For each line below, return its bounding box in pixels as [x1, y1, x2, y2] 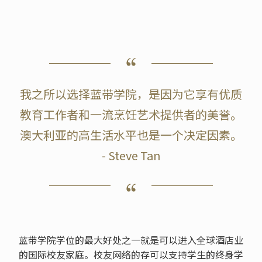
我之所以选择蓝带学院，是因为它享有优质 [20, 85, 242, 103]
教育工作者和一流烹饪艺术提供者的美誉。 [20, 106, 242, 123]
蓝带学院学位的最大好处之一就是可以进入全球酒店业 [18, 233, 243, 247]
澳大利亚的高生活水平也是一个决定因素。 [20, 126, 242, 144]
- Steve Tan [101, 147, 161, 164]
